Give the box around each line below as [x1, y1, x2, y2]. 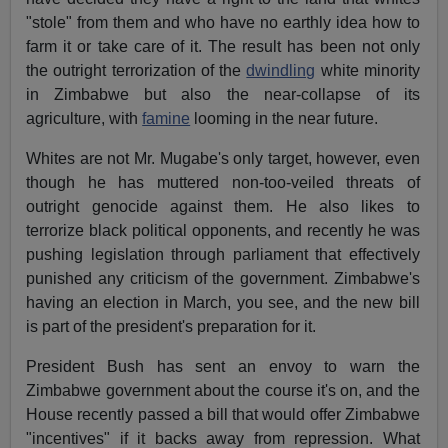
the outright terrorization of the [26, 61, 247, 79]
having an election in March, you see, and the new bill [26, 293, 420, 311]
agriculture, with [26, 109, 143, 127]
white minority [315, 61, 420, 79]
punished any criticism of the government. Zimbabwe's [26, 269, 420, 287]
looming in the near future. [190, 109, 379, 127]
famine [142, 109, 191, 127]
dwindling [246, 61, 316, 79]
